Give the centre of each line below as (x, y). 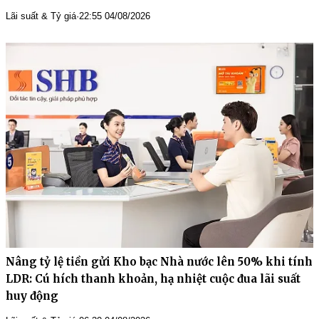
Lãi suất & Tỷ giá (41, 16)
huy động (32, 296)
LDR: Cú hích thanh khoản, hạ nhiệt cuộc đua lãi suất (153, 278)
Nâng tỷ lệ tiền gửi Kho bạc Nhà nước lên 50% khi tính (159, 261)
